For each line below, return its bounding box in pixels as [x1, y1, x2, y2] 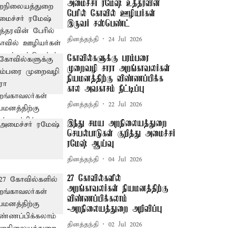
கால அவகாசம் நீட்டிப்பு [67, 84, 145, 94]
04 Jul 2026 [108, 155, 142, 164]
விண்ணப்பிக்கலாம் [67, 194, 128, 204]
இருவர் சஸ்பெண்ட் [67, 19, 130, 29]
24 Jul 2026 [108, 35, 142, 44]
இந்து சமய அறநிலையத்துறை [67, 119, 167, 129]
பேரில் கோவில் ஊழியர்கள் [67, 9, 156, 19]
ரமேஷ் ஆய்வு [67, 139, 115, 149]
